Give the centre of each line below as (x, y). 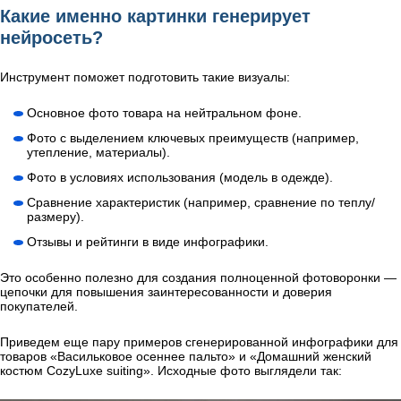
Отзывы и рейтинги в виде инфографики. (148, 241)
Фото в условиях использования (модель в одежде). (180, 177)
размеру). (55, 216)
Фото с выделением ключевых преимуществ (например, (193, 137)
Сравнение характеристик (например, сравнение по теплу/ (201, 202)
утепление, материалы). (98, 152)
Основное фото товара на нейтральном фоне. (164, 112)
